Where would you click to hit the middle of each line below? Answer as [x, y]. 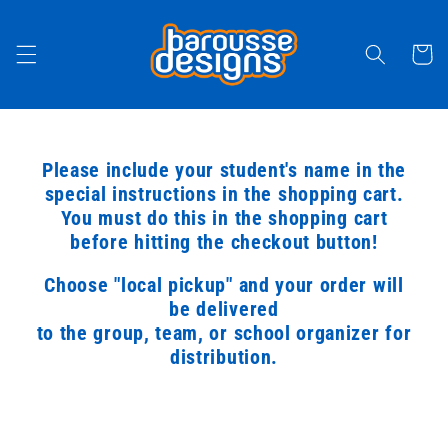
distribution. [224, 358]
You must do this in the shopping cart [224, 218]
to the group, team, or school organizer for [224, 334]
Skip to [56, 14]
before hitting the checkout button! [224, 242]
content [58, 32]
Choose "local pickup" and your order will [224, 286]
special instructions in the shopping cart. [224, 194]
